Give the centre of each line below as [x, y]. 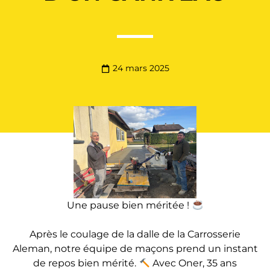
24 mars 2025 [141, 68]
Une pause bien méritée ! [130, 206]
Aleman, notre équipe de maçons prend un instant [135, 249]
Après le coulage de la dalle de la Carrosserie [135, 234]
